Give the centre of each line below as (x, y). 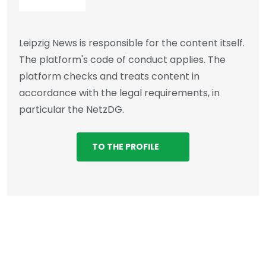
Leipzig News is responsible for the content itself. (132, 43)
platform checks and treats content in (109, 76)
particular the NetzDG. (72, 109)
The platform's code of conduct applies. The (122, 59)
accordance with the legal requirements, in (119, 93)
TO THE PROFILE (125, 147)
